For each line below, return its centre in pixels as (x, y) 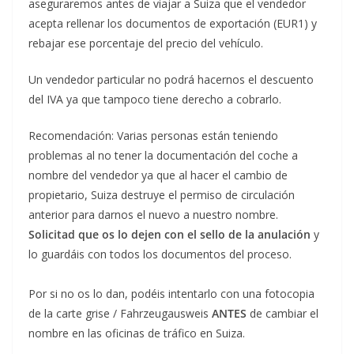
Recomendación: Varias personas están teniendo (153, 136)
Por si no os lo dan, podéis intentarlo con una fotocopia (171, 294)
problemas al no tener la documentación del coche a (163, 156)
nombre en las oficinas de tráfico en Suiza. (137, 333)
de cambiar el (282, 314)
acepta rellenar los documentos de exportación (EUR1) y (173, 24)
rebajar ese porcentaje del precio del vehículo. (146, 43)
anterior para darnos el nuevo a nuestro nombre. (153, 215)
